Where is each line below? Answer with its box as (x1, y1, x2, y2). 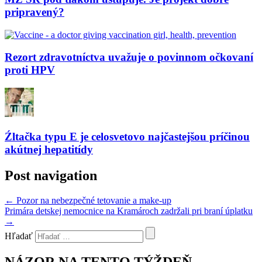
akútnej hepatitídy (5, 143, 93, 156)
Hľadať (5, 230, 33, 241)
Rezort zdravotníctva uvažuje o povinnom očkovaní (5, 51, 253, 64)
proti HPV (5, 64, 55, 77)
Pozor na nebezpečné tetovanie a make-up (14, 195, 171, 205)
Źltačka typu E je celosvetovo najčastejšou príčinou (5, 130, 250, 143)
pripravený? (5, 5, 64, 18)
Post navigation (5, 167, 97, 183)
